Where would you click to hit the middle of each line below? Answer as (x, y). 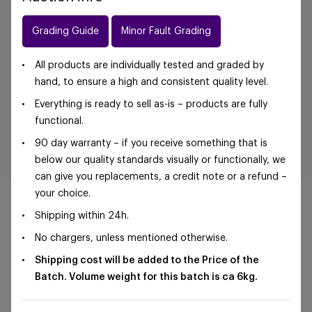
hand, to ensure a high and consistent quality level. (151, 82)
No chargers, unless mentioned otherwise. (131, 238)
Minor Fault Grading (166, 31)
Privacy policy (184, 270)
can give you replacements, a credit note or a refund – (161, 177)
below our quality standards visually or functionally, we (160, 160)
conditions (121, 270)
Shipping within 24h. (82, 216)
